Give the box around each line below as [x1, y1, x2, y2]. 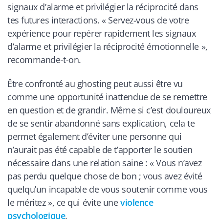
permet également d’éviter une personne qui [7, 130, 182, 142]
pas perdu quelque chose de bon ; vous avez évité [7, 170, 202, 182]
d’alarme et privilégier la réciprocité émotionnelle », [7, 41, 208, 53]
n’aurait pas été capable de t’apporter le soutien [7, 143, 193, 155]
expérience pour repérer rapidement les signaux [7, 27, 196, 40]
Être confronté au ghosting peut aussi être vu [7, 77, 183, 89]
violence [120, 196, 153, 208]
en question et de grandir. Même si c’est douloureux [7, 104, 211, 116]
